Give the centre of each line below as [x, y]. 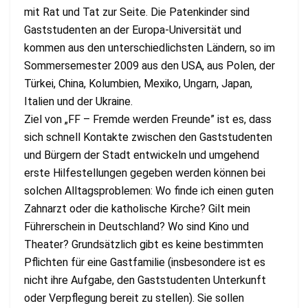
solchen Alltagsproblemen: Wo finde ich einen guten [149, 190]
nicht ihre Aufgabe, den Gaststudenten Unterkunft [145, 280]
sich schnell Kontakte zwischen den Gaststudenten [148, 137]
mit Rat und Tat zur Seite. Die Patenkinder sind [137, 12]
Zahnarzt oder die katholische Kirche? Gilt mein [137, 208]
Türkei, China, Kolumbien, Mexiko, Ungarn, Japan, [138, 83]
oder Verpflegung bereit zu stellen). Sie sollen [134, 298]
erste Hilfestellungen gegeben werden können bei [145, 173]
